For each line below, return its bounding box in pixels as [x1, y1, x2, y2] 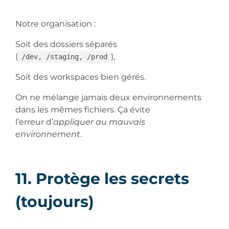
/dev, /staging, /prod [21, 52, 107, 61]
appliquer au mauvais [53, 117, 145, 127]
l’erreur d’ [15, 117, 53, 127]
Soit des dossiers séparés [15, 39, 117, 49]
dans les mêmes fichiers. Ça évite [15, 104, 150, 114]
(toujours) [15, 192, 98, 211]
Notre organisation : [15, 18, 98, 29]
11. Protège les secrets [15, 169, 189, 188]
